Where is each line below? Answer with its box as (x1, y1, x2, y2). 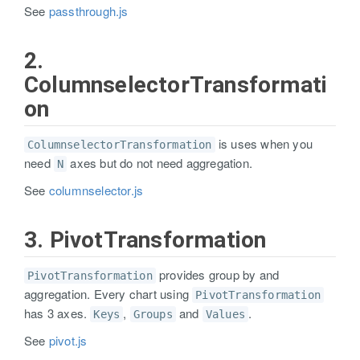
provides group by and (155, 266, 280, 283)
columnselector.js (48, 182, 144, 198)
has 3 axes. (24, 305, 91, 321)
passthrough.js (48, 2, 129, 19)
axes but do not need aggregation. (67, 154, 253, 171)
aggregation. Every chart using (24, 285, 193, 302)
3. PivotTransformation (24, 227, 267, 253)
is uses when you (215, 135, 313, 152)
